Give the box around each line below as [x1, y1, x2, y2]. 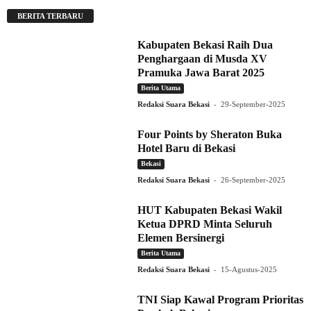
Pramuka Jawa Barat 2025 [137, 66, 265, 78]
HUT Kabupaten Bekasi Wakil [137, 203, 283, 216]
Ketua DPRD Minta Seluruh [137, 217, 273, 230]
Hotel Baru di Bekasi [137, 142, 236, 154]
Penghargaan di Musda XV [137, 52, 268, 65]
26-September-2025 [221, 175, 286, 184]
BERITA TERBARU [17, 11, 83, 20]
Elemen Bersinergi [137, 231, 225, 244]
